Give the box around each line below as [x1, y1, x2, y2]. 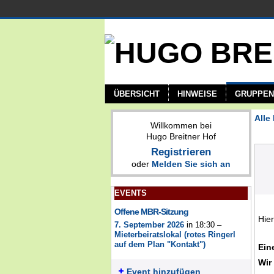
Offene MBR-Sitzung [114, 207, 188, 217]
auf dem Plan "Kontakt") [114, 240, 206, 249]
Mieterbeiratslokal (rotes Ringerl [114, 231, 235, 239]
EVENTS [114, 188, 147, 198]
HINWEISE [177, 89, 217, 98]
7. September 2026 [114, 221, 184, 229]
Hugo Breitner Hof [146, 131, 216, 141]
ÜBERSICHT [114, 89, 160, 98]
